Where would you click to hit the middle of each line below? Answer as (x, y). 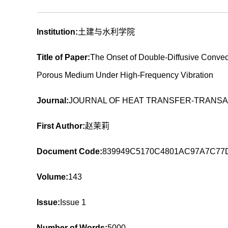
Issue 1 (73, 202)
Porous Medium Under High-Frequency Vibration (125, 75)
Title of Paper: (63, 57)
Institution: (57, 32)
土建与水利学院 (106, 32)
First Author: (61, 126)
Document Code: (69, 151)
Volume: (52, 177)
